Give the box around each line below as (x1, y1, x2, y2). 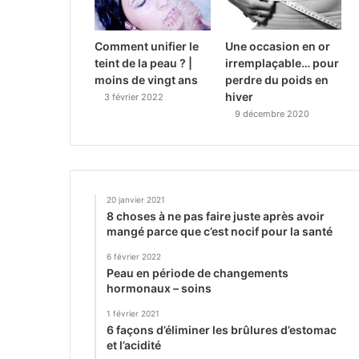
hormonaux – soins (107, 280, 212, 295)
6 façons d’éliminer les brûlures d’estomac (107, 322, 337, 337)
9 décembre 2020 (235, 107, 310, 119)
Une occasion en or (225, 38, 331, 53)
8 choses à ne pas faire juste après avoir (107, 208, 325, 223)
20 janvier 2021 (107, 194, 165, 204)
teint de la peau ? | (95, 55, 192, 70)
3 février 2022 (104, 91, 163, 103)
